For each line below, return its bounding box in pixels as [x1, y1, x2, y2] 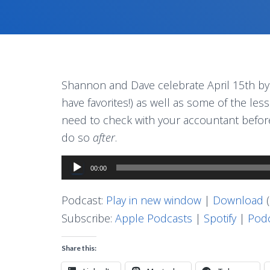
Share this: [61, 243, 96, 253]
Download [213, 192, 263, 207]
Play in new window [106, 192, 201, 207]
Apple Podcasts [115, 210, 192, 225]
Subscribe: [61, 210, 115, 225]
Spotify [204, 210, 236, 225]
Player [61, 173, 91, 188]
